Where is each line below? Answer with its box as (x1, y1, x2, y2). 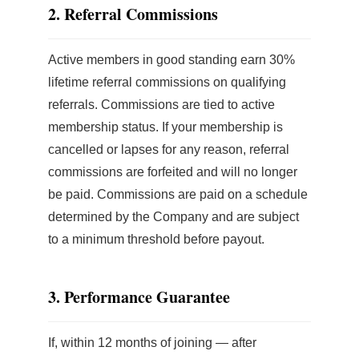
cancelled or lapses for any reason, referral (48, 143, 289, 156)
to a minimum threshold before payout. (48, 232, 264, 246)
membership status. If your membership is (48, 120, 283, 134)
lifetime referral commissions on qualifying (48, 75, 286, 89)
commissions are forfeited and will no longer (48, 165, 297, 179)
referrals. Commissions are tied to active (48, 98, 275, 111)
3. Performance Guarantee (48, 285, 230, 309)
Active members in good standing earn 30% (48, 53, 295, 67)
